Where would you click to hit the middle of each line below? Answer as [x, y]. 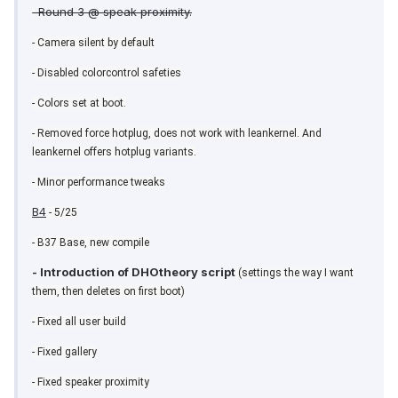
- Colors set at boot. [79, 103]
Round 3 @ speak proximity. [113, 11]
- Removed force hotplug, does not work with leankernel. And [177, 133]
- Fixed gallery [64, 351]
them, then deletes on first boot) [108, 291]
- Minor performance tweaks [99, 182]
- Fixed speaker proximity [91, 382]
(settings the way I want [295, 272]
